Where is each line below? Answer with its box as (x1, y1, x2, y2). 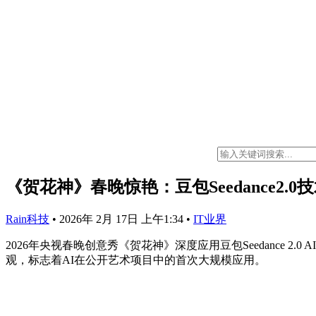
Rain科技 (6, 212, 49, 225)
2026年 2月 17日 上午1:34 (59, 212, 186, 225)
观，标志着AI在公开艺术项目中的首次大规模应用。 (6, 253, 266, 266)
